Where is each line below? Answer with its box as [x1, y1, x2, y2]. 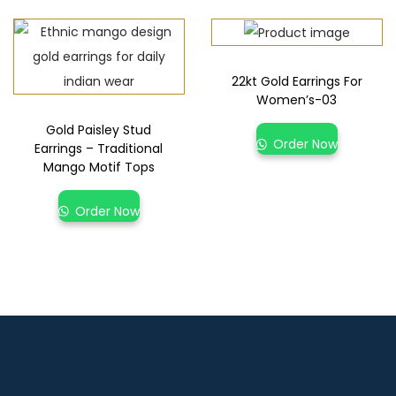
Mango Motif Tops [42, 158, 155, 177]
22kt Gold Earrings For [231, 72, 362, 91]
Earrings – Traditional [34, 140, 164, 158]
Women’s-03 [256, 91, 338, 110]
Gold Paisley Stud [46, 121, 152, 140]
